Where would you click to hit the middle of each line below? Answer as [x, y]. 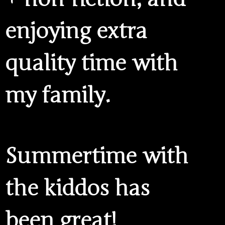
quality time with [91, 63]
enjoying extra [76, 31]
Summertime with [97, 156]
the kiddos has [77, 189]
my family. [58, 95]
